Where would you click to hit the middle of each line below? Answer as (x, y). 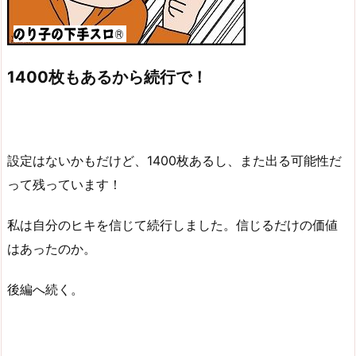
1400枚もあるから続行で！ (107, 77)
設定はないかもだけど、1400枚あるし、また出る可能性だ (174, 161)
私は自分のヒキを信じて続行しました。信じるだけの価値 (172, 224)
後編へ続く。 (45, 289)
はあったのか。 (52, 248)
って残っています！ (64, 185)
